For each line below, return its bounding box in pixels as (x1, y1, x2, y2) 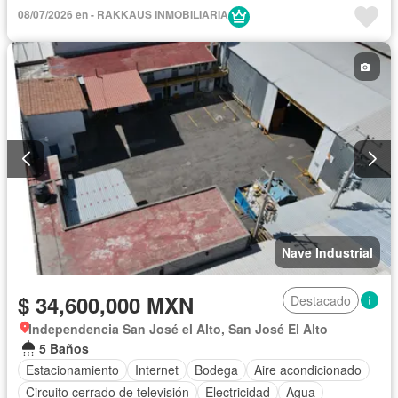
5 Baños (39, 338, 89, 357)
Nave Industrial (282, 243, 373, 261)
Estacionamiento (26, 361, 119, 379)
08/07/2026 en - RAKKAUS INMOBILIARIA (18, 6, 228, 23)
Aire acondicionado (254, 361, 362, 379)
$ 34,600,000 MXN (18, 289, 194, 320)
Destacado (291, 291, 351, 309)
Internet (135, 361, 179, 379)
